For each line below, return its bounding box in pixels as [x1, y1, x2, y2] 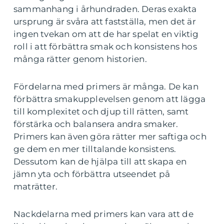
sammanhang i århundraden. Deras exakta [13, 4, 197, 14]
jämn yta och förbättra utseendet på [13, 169, 170, 179]
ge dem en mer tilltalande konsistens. [13, 144, 176, 154]
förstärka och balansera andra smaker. [13, 119, 178, 129]
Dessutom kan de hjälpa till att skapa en [13, 156, 187, 167]
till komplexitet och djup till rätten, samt [13, 106, 189, 117]
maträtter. [13, 181, 57, 192]
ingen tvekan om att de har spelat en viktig [13, 29, 199, 39]
